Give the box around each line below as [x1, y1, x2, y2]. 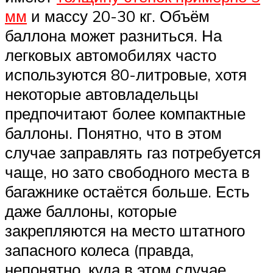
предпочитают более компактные [5, 104, 246, 124]
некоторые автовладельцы [5, 84, 199, 104]
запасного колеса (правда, [5, 240, 194, 260]
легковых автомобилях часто [5, 45, 216, 65]
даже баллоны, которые [5, 201, 177, 221]
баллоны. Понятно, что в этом [5, 123, 222, 143]
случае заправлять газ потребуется [5, 143, 261, 163]
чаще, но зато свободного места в [5, 162, 250, 182]
